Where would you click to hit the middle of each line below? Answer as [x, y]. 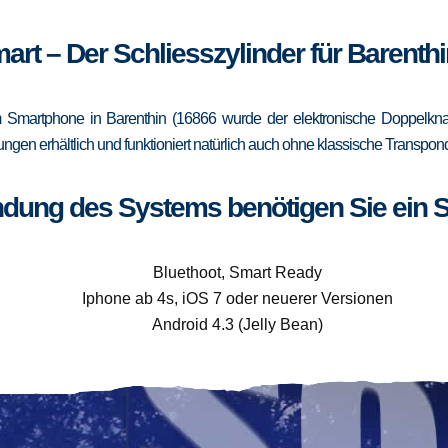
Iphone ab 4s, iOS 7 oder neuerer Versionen [237, 298]
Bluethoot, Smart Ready [237, 272]
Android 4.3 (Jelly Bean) [237, 324]
